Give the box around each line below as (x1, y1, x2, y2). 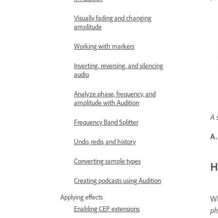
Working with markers (74, 42, 134, 50)
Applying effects (60, 193, 103, 201)
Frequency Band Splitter (74, 118, 138, 126)
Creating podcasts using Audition (74, 176, 161, 184)
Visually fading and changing (74, 14, 151, 22)
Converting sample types (74, 157, 141, 165)
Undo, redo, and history (74, 137, 136, 145)
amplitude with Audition (74, 98, 139, 107)
